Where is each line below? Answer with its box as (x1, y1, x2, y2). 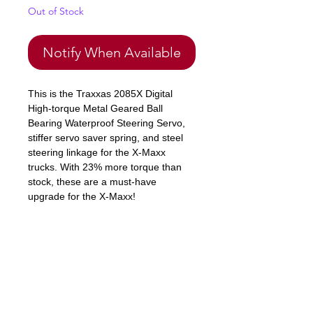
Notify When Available (43, 44, 181, 61)
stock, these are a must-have (28, 176, 156, 187)
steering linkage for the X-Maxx (28, 147, 166, 158)
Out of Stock (28, 5, 84, 17)
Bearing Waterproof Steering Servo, (28, 117, 185, 129)
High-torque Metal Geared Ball (28, 103, 163, 114)
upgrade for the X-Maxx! (28, 191, 136, 202)
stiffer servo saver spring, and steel (28, 132, 183, 143)
